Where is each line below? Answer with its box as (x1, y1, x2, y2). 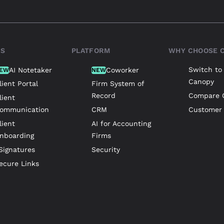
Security (91, 145, 120, 154)
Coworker (105, 66, 139, 74)
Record (91, 91, 115, 100)
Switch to (188, 65, 222, 74)
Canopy (188, 77, 214, 86)
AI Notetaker (8, 66, 52, 74)
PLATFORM (71, 46, 110, 55)
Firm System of (91, 79, 144, 88)
